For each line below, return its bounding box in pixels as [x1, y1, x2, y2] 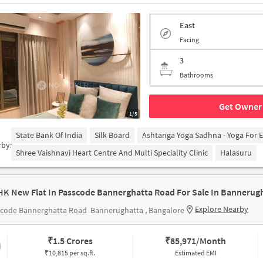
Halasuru [220, 147, 252, 158]
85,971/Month [170, 235, 227, 247]
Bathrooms [180, 70, 213, 79]
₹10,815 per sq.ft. [45, 248, 96, 257]
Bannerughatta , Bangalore [90, 205, 184, 215]
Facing [180, 35, 199, 44]
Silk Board [95, 130, 130, 140]
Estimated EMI [174, 248, 217, 257]
